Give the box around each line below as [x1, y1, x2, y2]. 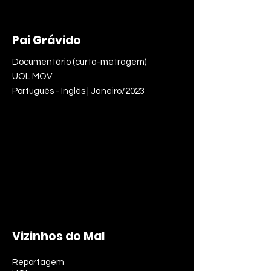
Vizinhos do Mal [12, 228, 105, 244]
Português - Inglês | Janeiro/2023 [12, 87, 145, 96]
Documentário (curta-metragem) [12, 57, 146, 67]
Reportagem [12, 258, 64, 267]
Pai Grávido [12, 32, 81, 48]
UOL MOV [12, 72, 52, 81]
